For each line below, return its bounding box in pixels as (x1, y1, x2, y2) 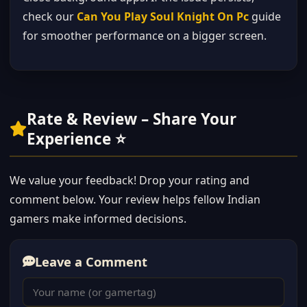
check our (23, 9, 77, 24)
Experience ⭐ (27, 128, 126, 149)
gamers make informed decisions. (10, 211, 186, 226)
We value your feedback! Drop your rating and (10, 173, 249, 188)
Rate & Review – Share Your (27, 108, 236, 130)
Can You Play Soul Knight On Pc (77, 9, 249, 24)
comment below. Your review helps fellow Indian (10, 192, 260, 207)
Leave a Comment (35, 253, 147, 270)
